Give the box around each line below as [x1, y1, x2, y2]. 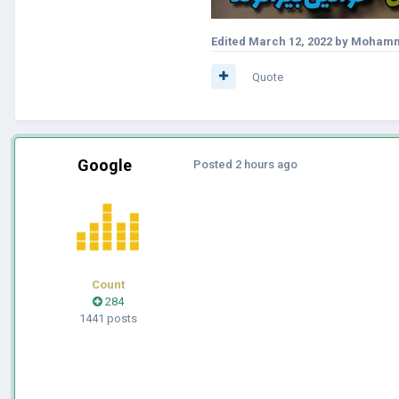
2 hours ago [235, 157, 297, 171]
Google [77, 155, 132, 175]
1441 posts [78, 311, 137, 325]
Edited [211, 34, 248, 48]
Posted [193, 157, 235, 171]
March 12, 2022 [248, 34, 332, 48]
